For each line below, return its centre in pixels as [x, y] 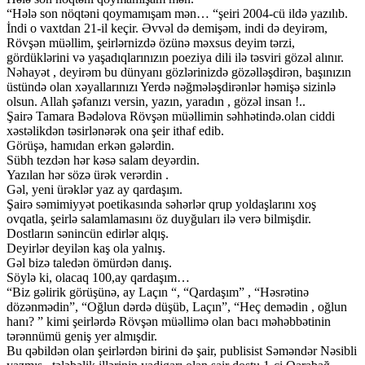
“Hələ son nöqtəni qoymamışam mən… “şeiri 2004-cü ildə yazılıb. [177, 14]
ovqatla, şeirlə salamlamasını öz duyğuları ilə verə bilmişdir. [159, 219]
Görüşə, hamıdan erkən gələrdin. [90, 146]
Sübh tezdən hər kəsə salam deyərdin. [103, 161]
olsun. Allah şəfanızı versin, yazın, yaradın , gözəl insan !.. [156, 102]
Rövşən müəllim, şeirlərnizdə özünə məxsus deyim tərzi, [151, 43]
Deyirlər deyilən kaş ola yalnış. [86, 248]
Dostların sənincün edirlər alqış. [88, 234]
